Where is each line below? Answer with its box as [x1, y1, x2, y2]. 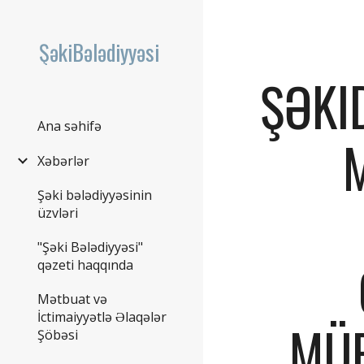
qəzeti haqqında [37, 256, 133, 275]
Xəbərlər [37, 152, 89, 171]
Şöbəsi [37, 326, 78, 344]
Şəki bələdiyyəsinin [37, 186, 152, 205]
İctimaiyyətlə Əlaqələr [37, 308, 167, 327]
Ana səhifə [37, 116, 102, 135]
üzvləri [37, 204, 78, 223]
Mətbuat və [37, 290, 107, 309]
